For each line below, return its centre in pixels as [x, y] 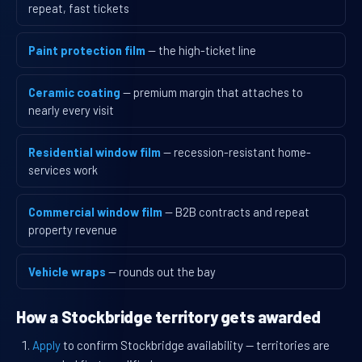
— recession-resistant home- [237, 152]
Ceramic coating [74, 93]
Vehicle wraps [67, 272]
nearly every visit [71, 110]
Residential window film [95, 152]
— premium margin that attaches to [213, 93]
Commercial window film [95, 212]
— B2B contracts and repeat [237, 212]
